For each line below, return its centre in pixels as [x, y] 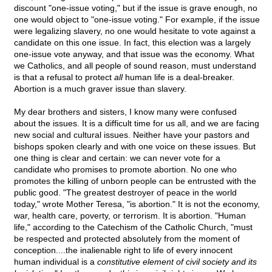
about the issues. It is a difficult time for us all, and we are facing [137, 124]
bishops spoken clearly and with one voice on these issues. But [135, 147]
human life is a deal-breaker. [178, 77]
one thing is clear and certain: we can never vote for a [117, 158]
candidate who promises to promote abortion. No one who [125, 170]
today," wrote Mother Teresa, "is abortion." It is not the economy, [137, 204]
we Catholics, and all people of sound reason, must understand [135, 66]
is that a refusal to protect [64, 77]
